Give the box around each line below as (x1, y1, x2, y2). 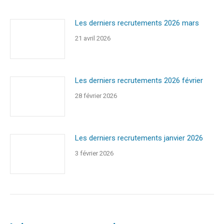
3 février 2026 (75, 149, 113, 157)
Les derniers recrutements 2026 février (75, 76, 203, 85)
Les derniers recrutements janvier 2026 (75, 133, 203, 142)
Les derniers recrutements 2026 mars (75, 18, 199, 27)
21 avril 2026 (75, 34, 110, 42)
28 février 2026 (75, 92, 117, 99)
